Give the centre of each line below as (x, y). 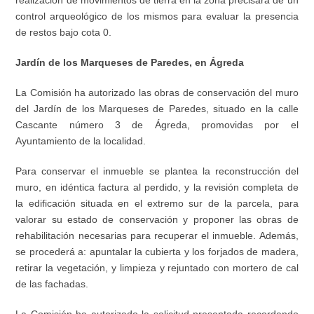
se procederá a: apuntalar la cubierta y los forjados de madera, (157, 252)
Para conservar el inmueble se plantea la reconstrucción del (157, 171)
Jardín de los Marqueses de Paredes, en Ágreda (130, 63)
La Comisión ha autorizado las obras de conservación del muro (157, 93)
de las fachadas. (52, 284)
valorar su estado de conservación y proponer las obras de (157, 220)
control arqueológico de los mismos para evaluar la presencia (157, 16)
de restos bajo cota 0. (64, 33)
